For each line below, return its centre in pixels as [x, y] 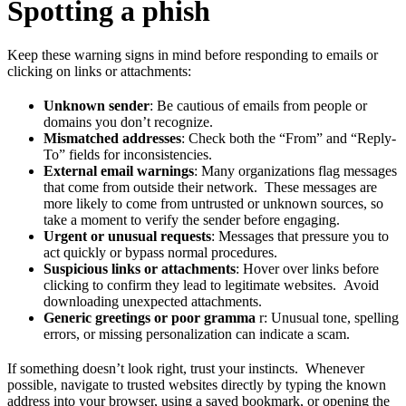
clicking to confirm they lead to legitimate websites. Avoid [211, 285]
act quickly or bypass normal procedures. [160, 253]
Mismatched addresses [112, 139]
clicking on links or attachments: [99, 72]
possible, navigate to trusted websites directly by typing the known [197, 385]
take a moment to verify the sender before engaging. [192, 220]
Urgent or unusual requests [127, 237]
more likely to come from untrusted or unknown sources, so [213, 204]
